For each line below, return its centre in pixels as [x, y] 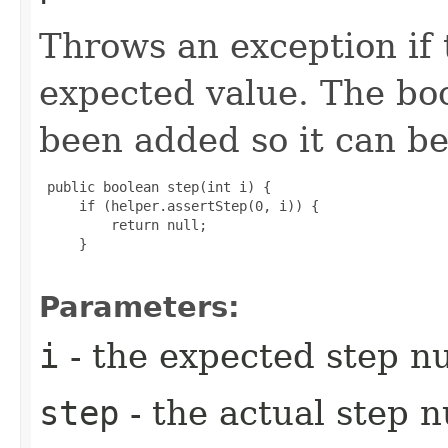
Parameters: [139, 306]
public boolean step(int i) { [155, 186]
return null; [123, 224]
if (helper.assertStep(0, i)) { [179, 205]
